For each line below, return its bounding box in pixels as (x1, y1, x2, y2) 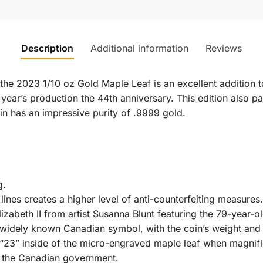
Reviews (205, 42, 242, 54)
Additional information (90, 42, 188, 54)
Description (21, 42, 73, 54)
